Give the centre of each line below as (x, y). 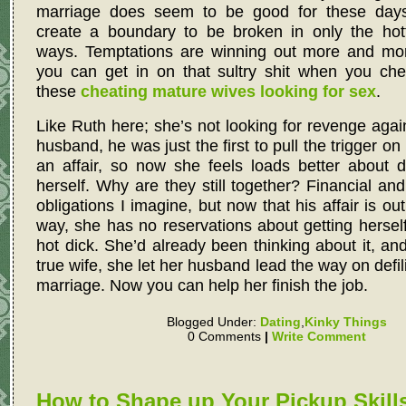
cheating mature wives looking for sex (228, 91)
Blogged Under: (213, 321)
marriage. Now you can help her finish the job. (202, 285)
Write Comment (319, 336)
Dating (280, 321)
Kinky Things (345, 321)
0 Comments (226, 336)
